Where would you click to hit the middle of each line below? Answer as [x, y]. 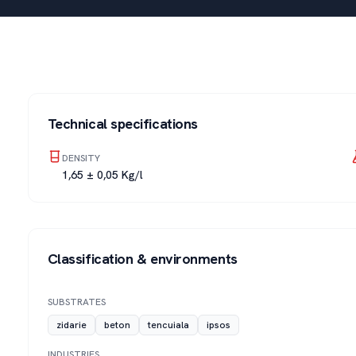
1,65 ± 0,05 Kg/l [102, 175]
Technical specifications [122, 124]
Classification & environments [142, 259]
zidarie [71, 325]
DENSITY [81, 158]
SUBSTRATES [76, 302]
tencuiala [168, 325]
